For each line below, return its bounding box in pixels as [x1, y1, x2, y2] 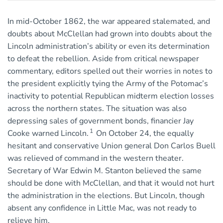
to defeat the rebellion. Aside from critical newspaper [7, 53, 199, 65]
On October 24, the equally [94, 128, 194, 139]
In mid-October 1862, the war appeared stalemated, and [7, 16, 210, 27]
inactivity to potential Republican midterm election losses [7, 91, 214, 102]
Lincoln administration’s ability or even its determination [7, 41, 210, 52]
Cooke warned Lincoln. [7, 128, 89, 139]
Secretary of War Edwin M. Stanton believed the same [7, 165, 202, 177]
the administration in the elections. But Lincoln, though [7, 190, 205, 202]
